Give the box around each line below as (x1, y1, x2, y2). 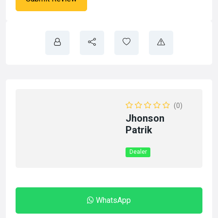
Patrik (126, 124, 153, 136)
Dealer (129, 148, 147, 155)
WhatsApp (96, 196, 131, 205)
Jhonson (126, 112, 165, 124)
